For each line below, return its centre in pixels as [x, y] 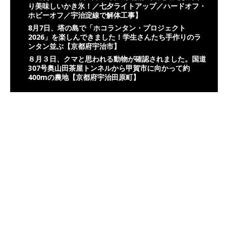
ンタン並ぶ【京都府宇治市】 [74, 46]
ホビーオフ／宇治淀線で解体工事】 [85, 15]
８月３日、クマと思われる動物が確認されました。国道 [117, 59]
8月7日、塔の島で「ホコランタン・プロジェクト [107, 28]
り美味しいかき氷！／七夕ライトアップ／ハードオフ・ [117, 6]
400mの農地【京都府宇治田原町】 [84, 77]
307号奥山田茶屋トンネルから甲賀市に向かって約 [109, 68]
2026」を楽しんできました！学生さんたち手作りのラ [115, 37]
